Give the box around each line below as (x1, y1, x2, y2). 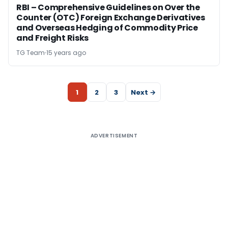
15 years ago (46, 48, 86, 57)
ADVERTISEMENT (90, 132, 138, 139)
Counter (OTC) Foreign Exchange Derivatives (16, 12, 205, 23)
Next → (130, 87, 156, 97)
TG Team (16, 48, 45, 57)
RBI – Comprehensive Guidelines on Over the (16, 2, 200, 13)
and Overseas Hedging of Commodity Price (16, 22, 198, 34)
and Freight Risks (16, 32, 89, 44)
